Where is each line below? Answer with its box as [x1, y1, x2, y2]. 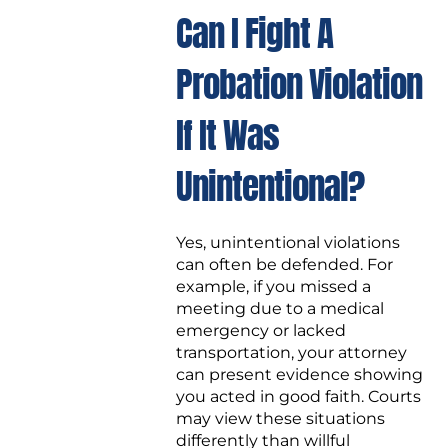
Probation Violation [176, 58, 422, 112]
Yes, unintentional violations [176, 233, 400, 253]
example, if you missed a [176, 277, 371, 297]
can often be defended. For [176, 255, 393, 275]
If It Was [176, 109, 279, 163]
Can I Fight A [176, 7, 333, 61]
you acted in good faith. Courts [176, 387, 421, 407]
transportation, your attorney [176, 343, 407, 363]
